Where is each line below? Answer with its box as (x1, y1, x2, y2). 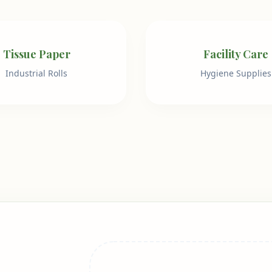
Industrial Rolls (5, 67, 67, 80)
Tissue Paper (2, 47, 70, 62)
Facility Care (203, 47, 268, 62)
